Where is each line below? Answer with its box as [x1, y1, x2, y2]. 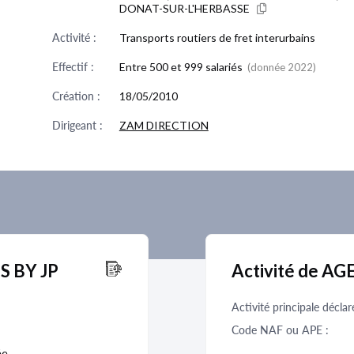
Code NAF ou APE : [232, 323, 329, 337]
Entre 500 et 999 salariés [119, 60, 245, 73]
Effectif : [51, 60, 94, 73]
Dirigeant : [51, 119, 103, 132]
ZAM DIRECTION [119, 119, 209, 132]
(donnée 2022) [247, 61, 316, 73]
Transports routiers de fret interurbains [119, 31, 315, 44]
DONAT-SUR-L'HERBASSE [119, 2, 252, 15]
